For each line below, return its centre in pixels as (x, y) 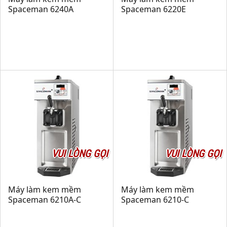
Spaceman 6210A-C (45, 200)
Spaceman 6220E (154, 9)
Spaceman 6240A (41, 9)
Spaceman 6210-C (155, 200)
